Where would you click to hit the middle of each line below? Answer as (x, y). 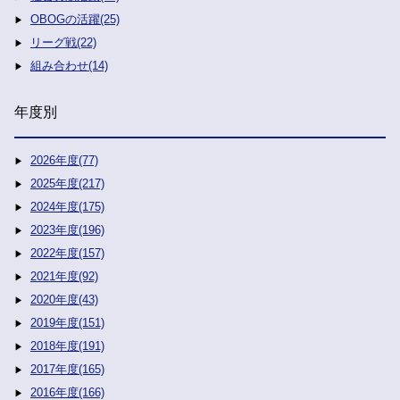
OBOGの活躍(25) (75, 19)
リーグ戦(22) (63, 42)
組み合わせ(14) (69, 66)
